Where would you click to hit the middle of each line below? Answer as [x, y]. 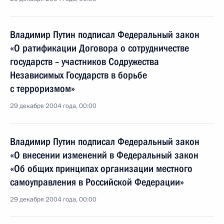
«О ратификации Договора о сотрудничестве [99, 48]
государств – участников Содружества [84, 61]
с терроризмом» [42, 88]
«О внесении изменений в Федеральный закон [104, 155]
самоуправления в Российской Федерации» [97, 182]
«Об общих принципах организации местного [101, 168]
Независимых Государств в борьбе [78, 75]
